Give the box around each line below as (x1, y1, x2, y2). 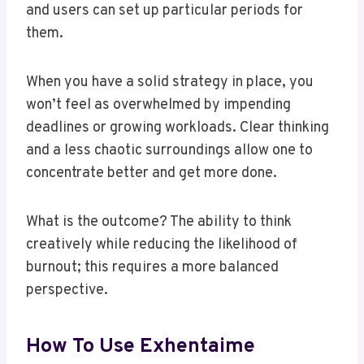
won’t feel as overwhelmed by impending (26, 95, 291, 115)
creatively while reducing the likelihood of (26, 235, 297, 254)
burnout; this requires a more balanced (26, 258, 279, 277)
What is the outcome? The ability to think (26, 212, 292, 232)
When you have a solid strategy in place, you (26, 72, 314, 92)
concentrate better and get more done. (26, 163, 277, 183)
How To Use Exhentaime (26, 334, 255, 361)
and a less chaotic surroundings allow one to (26, 141, 313, 160)
